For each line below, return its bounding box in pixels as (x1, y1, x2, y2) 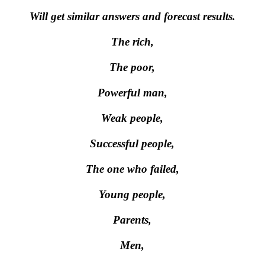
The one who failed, (85, 163, 179, 175)
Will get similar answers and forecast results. (29, 10, 235, 22)
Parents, (113, 214, 151, 226)
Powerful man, (97, 86, 167, 99)
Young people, (99, 188, 166, 201)
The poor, (109, 61, 155, 73)
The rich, (111, 35, 154, 48)
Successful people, (90, 137, 174, 150)
